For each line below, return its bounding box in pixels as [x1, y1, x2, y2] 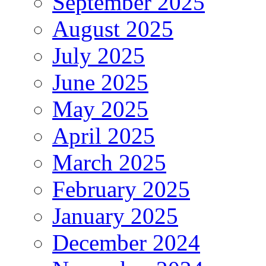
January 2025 [52, 203, 178, 229]
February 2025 [52, 176, 190, 202]
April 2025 [52, 123, 155, 149]
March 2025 [52, 150, 166, 176]
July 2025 [52, 43, 145, 69]
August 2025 [52, 16, 173, 42]
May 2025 [52, 96, 148, 122]
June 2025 [52, 69, 148, 96]
